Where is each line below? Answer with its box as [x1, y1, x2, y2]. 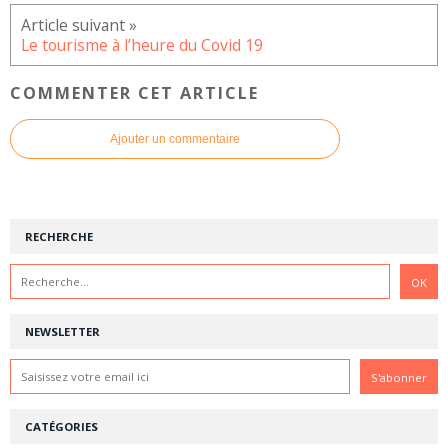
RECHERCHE [25, 229, 93, 245]
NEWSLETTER [25, 324, 100, 340]
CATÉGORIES [25, 419, 98, 435]
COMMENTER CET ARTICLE [10, 81, 259, 104]
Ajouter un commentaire [110, 132, 240, 147]
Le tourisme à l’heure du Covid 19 [21, 34, 263, 57]
